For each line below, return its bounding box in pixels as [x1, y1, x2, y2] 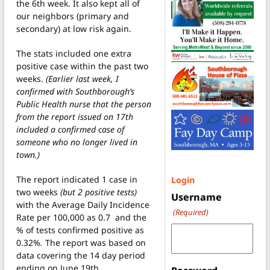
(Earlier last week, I [46, 72, 119, 84]
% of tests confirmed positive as [16, 224, 144, 236]
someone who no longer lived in [16, 136, 137, 148]
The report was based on [43, 236, 146, 248]
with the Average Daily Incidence [16, 198, 149, 210]
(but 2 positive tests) [58, 186, 137, 198]
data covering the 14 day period [16, 249, 145, 261]
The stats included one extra [16, 47, 131, 59]
